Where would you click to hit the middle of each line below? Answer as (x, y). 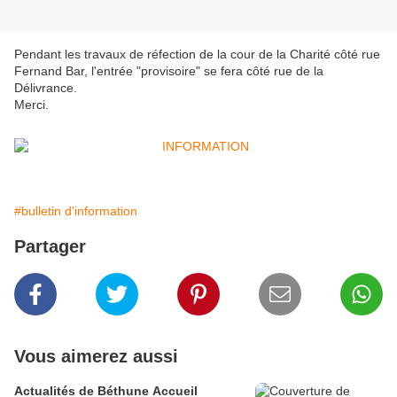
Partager (50, 247)
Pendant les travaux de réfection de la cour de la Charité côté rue (197, 54)
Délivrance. (46, 88)
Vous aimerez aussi (96, 357)
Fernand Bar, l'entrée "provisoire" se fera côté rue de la (169, 71)
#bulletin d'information (76, 211)
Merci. (31, 105)
